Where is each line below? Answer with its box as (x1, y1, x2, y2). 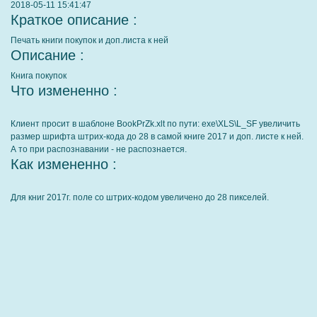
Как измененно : (11, 156, 117, 172)
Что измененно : (11, 83, 117, 98)
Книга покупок (11, 71, 67, 81)
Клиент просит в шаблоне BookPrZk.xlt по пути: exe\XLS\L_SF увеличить (11, 119, 300, 129)
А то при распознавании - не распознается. (11, 144, 187, 154)
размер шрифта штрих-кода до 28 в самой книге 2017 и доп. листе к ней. (11, 132, 304, 142)
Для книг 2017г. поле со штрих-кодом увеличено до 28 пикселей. (11, 192, 269, 202)
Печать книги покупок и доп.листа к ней (11, 35, 168, 45)
